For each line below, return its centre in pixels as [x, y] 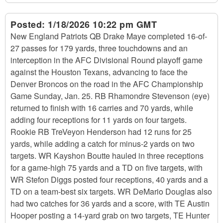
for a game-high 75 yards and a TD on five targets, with [107, 167]
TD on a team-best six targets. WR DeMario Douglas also [111, 191]
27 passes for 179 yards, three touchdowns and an [99, 48]
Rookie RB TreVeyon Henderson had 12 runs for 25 [101, 132]
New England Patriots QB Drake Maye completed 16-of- [109, 36]
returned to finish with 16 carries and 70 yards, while [102, 108]
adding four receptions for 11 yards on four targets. [99, 120]
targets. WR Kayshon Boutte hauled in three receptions [107, 156]
